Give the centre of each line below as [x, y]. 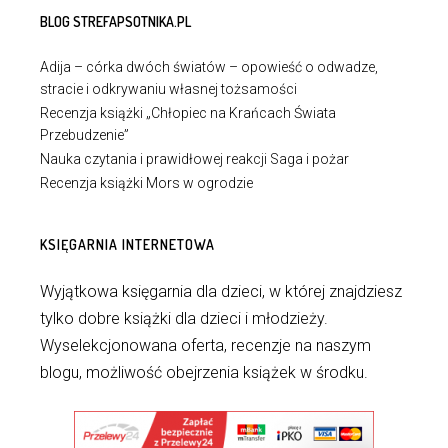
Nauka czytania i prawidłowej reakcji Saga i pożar [194, 159]
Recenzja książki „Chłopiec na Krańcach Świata [188, 113]
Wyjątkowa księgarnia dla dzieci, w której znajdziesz [221, 291]
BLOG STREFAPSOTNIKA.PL [115, 21]
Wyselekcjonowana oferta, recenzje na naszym [205, 345]
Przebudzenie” [84, 135]
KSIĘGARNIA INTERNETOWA [127, 244]
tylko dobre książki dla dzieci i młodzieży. [184, 318]
